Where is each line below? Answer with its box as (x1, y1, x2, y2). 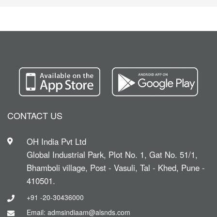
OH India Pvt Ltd (27, 136, 86, 148)
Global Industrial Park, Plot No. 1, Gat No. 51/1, (27, 149, 198, 161)
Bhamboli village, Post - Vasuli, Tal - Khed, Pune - (27, 162, 205, 174)
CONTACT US (7, 109, 62, 122)
